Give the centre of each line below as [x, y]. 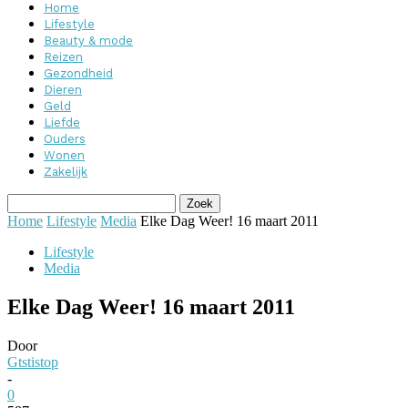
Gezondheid [78, 73]
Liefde [62, 122]
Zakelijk [66, 172]
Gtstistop [33, 362]
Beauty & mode [88, 41]
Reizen [63, 57]
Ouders [65, 139]
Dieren [63, 90]
